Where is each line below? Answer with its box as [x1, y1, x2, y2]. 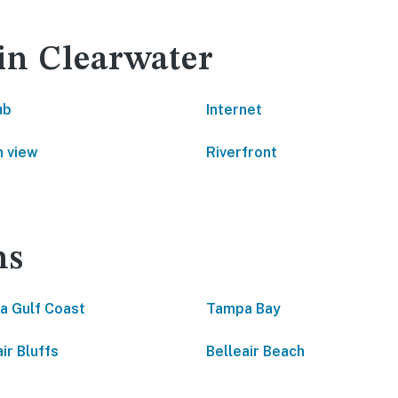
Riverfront [206, 144, 277, 161]
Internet [206, 101, 262, 118]
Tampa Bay [206, 300, 281, 317]
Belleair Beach [206, 343, 305, 360]
